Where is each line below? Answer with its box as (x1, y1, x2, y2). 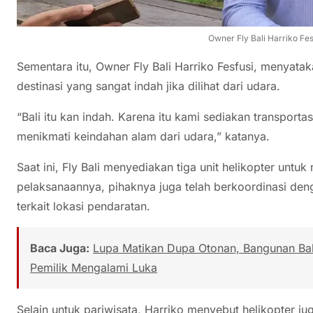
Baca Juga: (30, 241, 89, 256)
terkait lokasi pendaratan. (17, 199, 150, 214)
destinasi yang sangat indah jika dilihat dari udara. (17, 79, 280, 94)
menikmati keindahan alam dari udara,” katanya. (17, 129, 270, 144)
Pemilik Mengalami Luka (30, 261, 157, 275)
